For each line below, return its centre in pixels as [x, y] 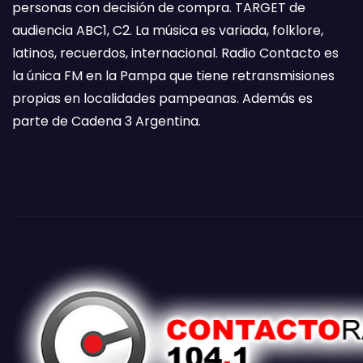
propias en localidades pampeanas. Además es [162, 98]
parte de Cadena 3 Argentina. [107, 121]
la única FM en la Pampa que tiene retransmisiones [173, 76]
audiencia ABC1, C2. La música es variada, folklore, [168, 30]
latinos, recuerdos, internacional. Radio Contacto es [175, 53]
